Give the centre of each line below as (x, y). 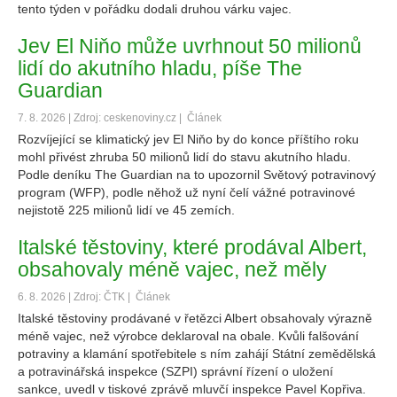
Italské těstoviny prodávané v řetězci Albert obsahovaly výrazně (195, 318)
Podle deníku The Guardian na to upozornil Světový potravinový (197, 175)
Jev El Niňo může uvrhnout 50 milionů (190, 46)
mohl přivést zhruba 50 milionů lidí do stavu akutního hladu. (184, 157)
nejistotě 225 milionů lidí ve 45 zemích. (126, 210)
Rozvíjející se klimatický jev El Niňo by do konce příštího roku (188, 139)
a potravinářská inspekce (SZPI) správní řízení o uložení (175, 371)
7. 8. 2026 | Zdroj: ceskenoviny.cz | (101, 118)
